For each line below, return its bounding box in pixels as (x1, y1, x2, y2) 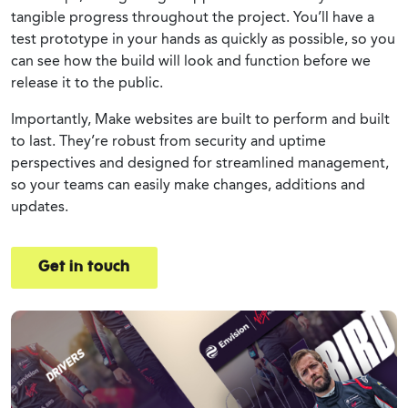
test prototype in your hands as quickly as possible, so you (11, 29, 395, 47)
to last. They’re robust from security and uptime (11, 131, 326, 149)
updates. (11, 197, 68, 215)
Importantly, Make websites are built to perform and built (11, 109, 390, 127)
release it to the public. (11, 73, 163, 91)
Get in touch (38, 260, 130, 275)
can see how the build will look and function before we (11, 51, 371, 69)
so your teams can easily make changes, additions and (11, 175, 365, 193)
